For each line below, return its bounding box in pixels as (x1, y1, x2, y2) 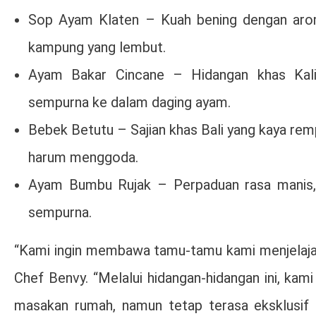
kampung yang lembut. (28, 38, 166, 56)
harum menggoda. (28, 148, 138, 166)
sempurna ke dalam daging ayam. (28, 93, 231, 111)
